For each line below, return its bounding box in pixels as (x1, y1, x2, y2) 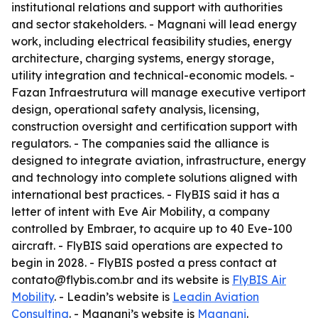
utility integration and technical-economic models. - (11, 68, 295, 82)
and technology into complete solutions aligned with (11, 170, 297, 185)
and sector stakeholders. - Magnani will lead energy (11, 17, 297, 31)
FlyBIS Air (232, 273, 286, 287)
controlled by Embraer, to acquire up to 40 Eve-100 (11, 221, 292, 236)
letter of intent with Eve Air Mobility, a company (11, 204, 270, 219)
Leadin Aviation (172, 290, 259, 304)
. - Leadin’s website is (54, 290, 172, 304)
